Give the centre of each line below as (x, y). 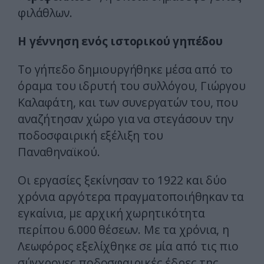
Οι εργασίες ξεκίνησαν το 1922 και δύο (122, 180)
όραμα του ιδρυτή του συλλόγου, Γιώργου (132, 86)
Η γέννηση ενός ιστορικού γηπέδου (120, 41)
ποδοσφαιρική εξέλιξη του (90, 136)
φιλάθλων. (45, 13)
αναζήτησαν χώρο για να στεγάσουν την (126, 119)
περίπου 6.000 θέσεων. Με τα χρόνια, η (123, 230)
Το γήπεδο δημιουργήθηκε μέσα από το (126, 70)
